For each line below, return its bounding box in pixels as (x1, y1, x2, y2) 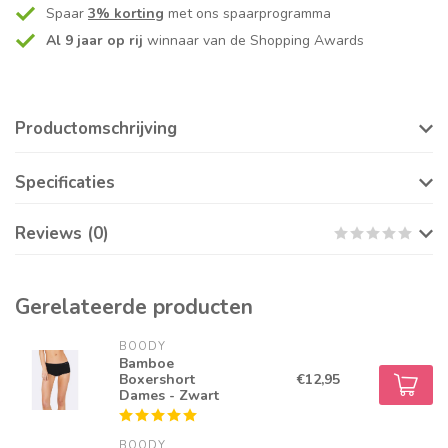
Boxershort (118, 370, 195, 390)
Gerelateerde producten (15, 293, 253, 322)
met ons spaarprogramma (164, 4, 331, 24)
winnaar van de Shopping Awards (143, 31, 364, 51)
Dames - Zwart (118, 386, 219, 406)
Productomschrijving (15, 117, 177, 141)
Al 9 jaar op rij (46, 31, 143, 51)
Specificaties (15, 171, 115, 195)
